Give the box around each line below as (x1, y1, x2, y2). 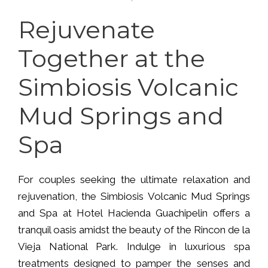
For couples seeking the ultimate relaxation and (18, 173, 250, 185)
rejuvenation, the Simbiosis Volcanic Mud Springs (18, 190, 250, 202)
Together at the (18, 43, 205, 73)
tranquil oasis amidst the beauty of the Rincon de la (18, 223, 250, 236)
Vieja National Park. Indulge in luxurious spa (18, 240, 250, 252)
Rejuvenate (18, 14, 155, 44)
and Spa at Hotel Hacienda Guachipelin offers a (18, 206, 250, 219)
